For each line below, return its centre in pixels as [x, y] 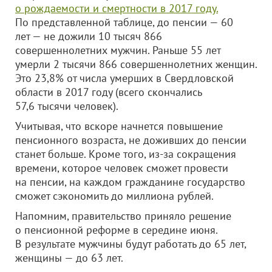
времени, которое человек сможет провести [122, 168]
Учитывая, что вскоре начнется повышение [119, 126]
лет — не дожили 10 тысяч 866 [89, 36]
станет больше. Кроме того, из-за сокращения [126, 154]
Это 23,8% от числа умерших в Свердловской [124, 78]
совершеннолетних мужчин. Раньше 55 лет [118, 50]
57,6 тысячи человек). [67, 106]
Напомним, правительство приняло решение [123, 216]
